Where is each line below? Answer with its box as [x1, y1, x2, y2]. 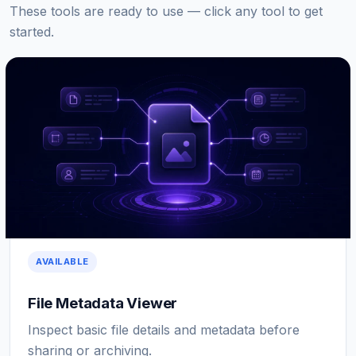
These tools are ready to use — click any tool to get [10, 3, 323, 19]
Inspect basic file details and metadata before [28, 321, 300, 338]
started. [10, 24, 54, 40]
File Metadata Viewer [28, 293, 178, 312]
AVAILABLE [36, 255, 90, 267]
